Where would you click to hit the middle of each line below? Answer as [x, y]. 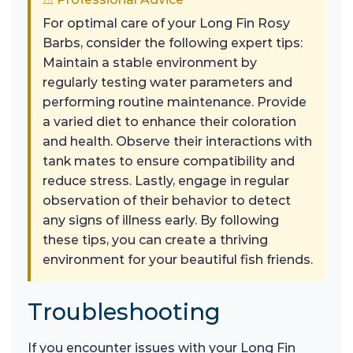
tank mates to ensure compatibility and [169, 162]
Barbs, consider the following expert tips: [173, 43]
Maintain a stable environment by [150, 63]
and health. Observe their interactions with [177, 142]
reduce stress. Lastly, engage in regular [166, 181]
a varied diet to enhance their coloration [169, 122]
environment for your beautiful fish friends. [178, 260]
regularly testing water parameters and [167, 83]
